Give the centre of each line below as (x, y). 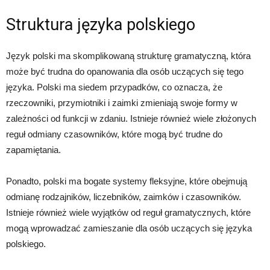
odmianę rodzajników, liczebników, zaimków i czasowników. (124, 197)
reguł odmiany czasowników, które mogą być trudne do (114, 134)
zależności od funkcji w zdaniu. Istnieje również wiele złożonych (131, 119)
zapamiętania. (33, 150)
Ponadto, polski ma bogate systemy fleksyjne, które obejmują (127, 181)
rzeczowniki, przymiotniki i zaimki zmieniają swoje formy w (122, 103)
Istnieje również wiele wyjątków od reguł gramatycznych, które (128, 213)
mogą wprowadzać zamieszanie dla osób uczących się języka (129, 228)
